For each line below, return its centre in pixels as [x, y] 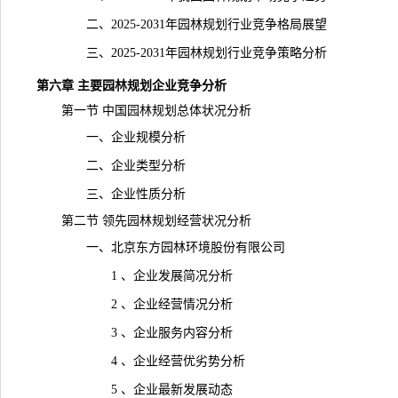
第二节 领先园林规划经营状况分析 [144, 221]
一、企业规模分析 [111, 137]
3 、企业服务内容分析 [135, 333]
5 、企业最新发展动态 [135, 390]
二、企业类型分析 [111, 166]
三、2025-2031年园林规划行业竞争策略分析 [182, 53]
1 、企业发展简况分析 [135, 276]
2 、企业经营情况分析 [135, 304]
